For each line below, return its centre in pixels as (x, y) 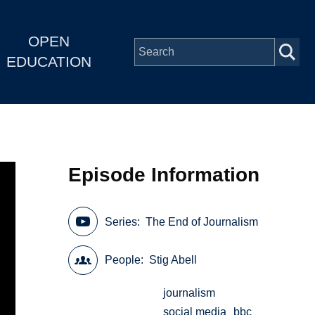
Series (121, 221)
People (123, 260)
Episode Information (164, 174)
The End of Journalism (202, 221)
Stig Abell (173, 260)
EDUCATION (49, 62)
